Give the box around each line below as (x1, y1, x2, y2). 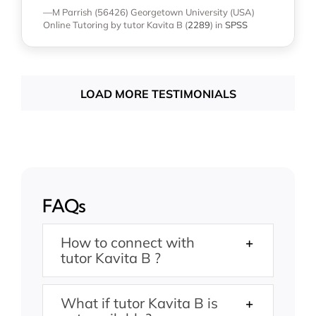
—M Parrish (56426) (42, 6, 128, 18)
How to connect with (60, 233, 195, 251)
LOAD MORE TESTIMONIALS (80, 86, 236, 101)
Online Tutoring (42, 18, 109, 30)
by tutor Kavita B (110, 18, 183, 30)
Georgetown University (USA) (130, 6, 255, 18)
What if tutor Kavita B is (60, 293, 218, 312)
